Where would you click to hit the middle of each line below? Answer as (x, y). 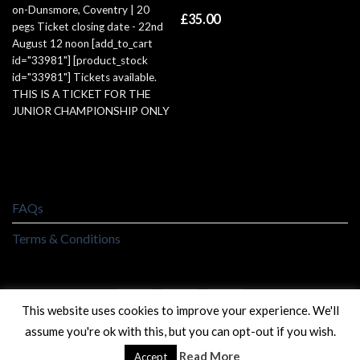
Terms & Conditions (66, 238)
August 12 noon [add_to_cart (82, 44)
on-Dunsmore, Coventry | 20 (80, 10)
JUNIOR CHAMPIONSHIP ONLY (90, 111)
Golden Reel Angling (182, 342)
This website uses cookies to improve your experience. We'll (180, 310)
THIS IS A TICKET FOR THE (81, 94)
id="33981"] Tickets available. (84, 78)
